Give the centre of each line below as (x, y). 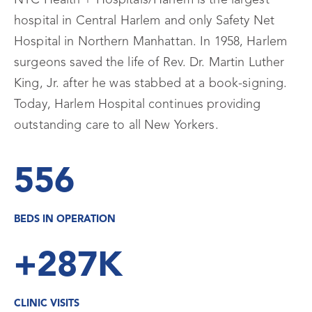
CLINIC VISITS (47, 304)
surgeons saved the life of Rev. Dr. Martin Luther (149, 63)
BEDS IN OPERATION (65, 220)
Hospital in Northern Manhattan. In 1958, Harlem (151, 42)
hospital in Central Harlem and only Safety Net (144, 21)
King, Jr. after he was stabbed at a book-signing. (151, 84)
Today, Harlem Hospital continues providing (138, 105)
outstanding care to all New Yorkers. (116, 126)
